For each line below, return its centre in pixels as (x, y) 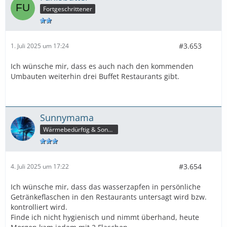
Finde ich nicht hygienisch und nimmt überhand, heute (105, 217)
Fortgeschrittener (68, 9)
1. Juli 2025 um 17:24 (40, 46)
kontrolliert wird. (39, 207)
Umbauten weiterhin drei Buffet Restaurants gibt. (95, 76)
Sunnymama (67, 117)
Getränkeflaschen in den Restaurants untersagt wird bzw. (109, 197)
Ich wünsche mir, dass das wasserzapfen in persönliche (106, 186)
